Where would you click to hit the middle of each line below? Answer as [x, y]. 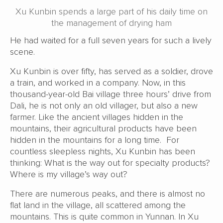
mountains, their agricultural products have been [103, 128]
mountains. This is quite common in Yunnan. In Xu [104, 216]
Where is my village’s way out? [69, 174]
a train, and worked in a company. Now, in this [98, 82]
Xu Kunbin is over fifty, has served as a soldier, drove [111, 71]
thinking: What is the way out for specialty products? [110, 163]
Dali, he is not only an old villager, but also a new [104, 105]
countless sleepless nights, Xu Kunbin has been [103, 151]
